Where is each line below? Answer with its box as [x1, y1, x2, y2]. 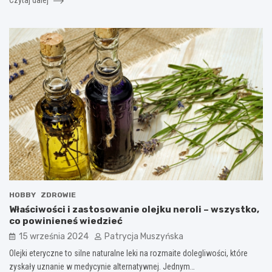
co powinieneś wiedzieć [9, 215, 123, 226]
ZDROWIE [41, 190, 76, 199]
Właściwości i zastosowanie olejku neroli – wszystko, [9, 203, 259, 215]
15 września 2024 [19, 231, 89, 242]
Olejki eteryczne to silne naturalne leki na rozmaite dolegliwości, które [9, 248, 248, 258]
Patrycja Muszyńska [104, 231, 183, 242]
